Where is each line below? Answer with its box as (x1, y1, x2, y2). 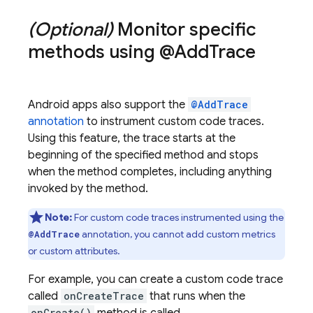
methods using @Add (28, 41, 209, 63)
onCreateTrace (64, 289, 144, 303)
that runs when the (147, 289, 245, 303)
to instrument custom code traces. (84, 115, 264, 129)
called (28, 289, 61, 303)
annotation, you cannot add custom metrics (80, 228, 275, 240)
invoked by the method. (28, 182, 148, 196)
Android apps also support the (28, 98, 188, 112)
